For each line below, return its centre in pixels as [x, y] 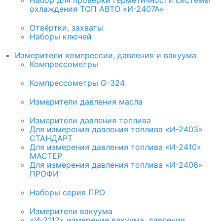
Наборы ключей [61, 37]
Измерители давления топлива [90, 121]
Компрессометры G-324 [77, 83]
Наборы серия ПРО [67, 193]
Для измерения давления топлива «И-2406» [116, 165]
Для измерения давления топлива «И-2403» [116, 129]
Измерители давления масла [86, 102]
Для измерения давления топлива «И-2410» [115, 147]
